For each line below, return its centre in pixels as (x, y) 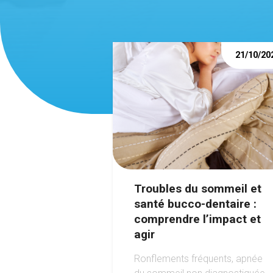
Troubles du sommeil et (197, 188)
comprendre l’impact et (197, 219)
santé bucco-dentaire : (195, 204)
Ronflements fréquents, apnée (198, 258)
